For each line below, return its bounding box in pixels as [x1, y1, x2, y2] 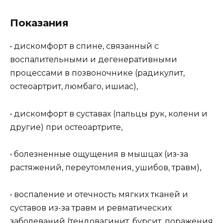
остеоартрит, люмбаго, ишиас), [10, 82, 138, 92]
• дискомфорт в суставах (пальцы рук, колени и [10, 109, 208, 118]
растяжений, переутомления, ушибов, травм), [10, 162, 201, 172]
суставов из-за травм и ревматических [10, 203, 172, 213]
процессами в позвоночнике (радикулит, [10, 68, 185, 78]
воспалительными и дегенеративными [10, 55, 177, 65]
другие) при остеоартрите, [10, 122, 122, 132]
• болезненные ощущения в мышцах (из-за [10, 149, 188, 159]
